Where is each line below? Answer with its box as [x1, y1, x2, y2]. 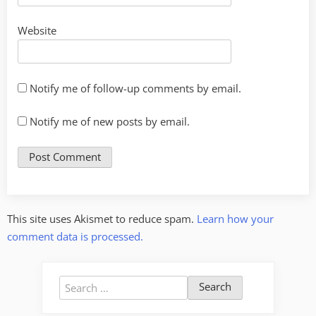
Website [18, 23, 56, 38]
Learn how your [197, 212, 274, 226]
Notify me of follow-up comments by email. [30, 80, 241, 95]
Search [59, 276, 91, 291]
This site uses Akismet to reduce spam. [7, 212, 197, 226]
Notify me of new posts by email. [30, 114, 190, 129]
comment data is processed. [7, 229, 143, 244]
